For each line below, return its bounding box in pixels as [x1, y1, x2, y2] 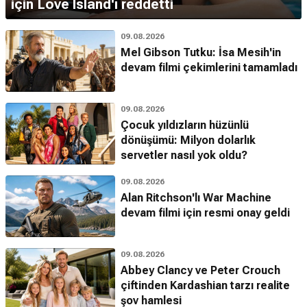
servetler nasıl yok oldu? [121, 149, 247, 162]
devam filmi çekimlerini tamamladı [121, 61, 297, 74]
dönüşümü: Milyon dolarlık [121, 134, 256, 147]
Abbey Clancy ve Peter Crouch [121, 264, 280, 277]
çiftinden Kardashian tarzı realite [121, 279, 290, 292]
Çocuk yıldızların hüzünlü [121, 119, 249, 132]
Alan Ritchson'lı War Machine [121, 191, 271, 204]
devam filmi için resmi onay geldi [121, 206, 290, 219]
